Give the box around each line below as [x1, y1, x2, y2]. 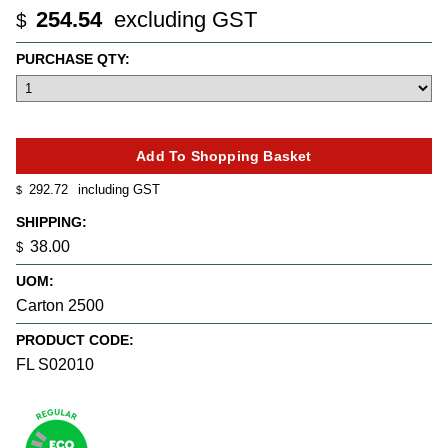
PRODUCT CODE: [16, 332, 134, 349]
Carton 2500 [16, 296, 104, 314]
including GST [74, 182, 160, 198]
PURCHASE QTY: [16, 50, 130, 67]
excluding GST [108, 7, 257, 33]
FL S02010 [16, 356, 94, 374]
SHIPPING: [16, 213, 87, 230]
